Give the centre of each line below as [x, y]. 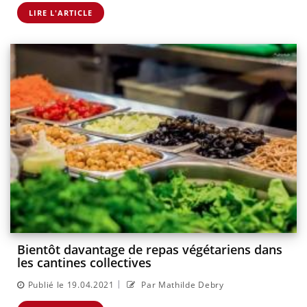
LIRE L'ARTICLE [61, 12]
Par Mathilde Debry [181, 284]
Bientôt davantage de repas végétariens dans [150, 250]
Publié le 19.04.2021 [71, 284]
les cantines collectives [84, 263]
